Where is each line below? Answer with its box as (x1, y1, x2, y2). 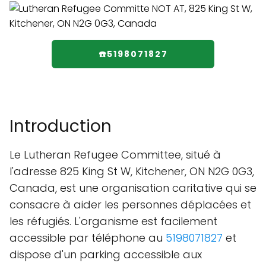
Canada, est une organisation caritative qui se (9, 180, 256, 195)
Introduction (9, 115, 112, 138)
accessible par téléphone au (9, 230, 166, 245)
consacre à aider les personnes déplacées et (9, 197, 251, 212)
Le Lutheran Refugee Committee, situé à (9, 147, 221, 162)
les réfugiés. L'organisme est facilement (9, 214, 217, 229)
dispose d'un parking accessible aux (9, 247, 202, 262)
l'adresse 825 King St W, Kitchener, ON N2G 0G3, (9, 164, 254, 179)
